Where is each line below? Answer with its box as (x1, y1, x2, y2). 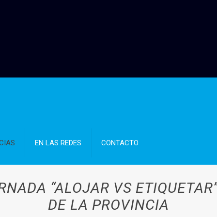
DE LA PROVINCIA (47, 196, 169, 213)
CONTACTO (101, 139, 139, 147)
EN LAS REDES (35, 139, 82, 147)
